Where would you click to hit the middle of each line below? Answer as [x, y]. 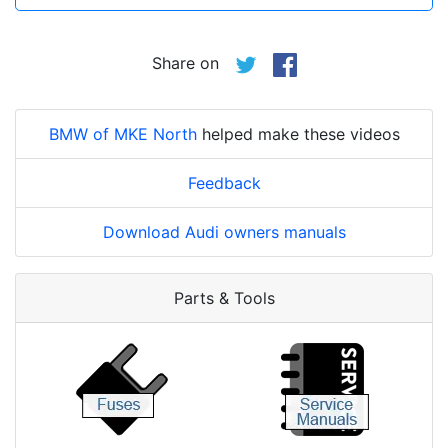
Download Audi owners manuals [224, 232]
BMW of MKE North [122, 134]
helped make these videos [298, 134]
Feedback [224, 183]
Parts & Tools [224, 298]
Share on [192, 63]
